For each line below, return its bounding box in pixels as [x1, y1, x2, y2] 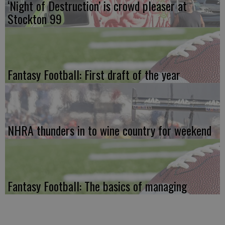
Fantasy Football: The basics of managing [8, 176, 187, 195]
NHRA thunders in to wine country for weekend [8, 121, 211, 139]
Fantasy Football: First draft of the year [8, 65, 180, 83]
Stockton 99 [8, 9, 62, 28]
